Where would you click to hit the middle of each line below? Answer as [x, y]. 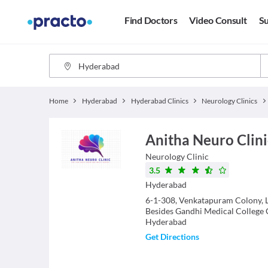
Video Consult [218, 20]
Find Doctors [151, 20]
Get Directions [172, 237]
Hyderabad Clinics [159, 101]
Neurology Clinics [230, 101]
